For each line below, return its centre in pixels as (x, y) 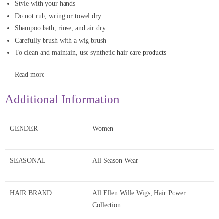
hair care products (141, 52)
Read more (30, 74)
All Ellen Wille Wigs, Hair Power (139, 193)
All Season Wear (115, 160)
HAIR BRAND (31, 193)
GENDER (24, 128)
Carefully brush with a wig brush (60, 40)
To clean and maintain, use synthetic (65, 52)
